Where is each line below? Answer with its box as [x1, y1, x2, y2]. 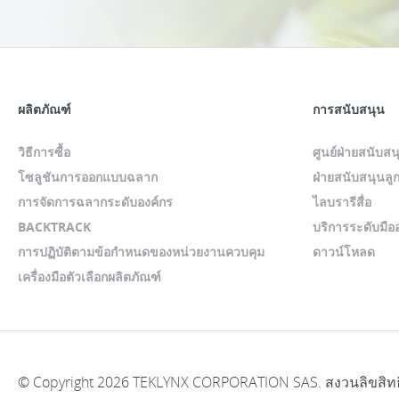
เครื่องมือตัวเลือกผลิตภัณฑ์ [18, 268, 161, 285]
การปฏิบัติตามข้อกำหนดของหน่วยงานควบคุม [18, 243, 265, 260]
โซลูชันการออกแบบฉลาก [18, 168, 158, 185]
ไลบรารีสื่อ [313, 193, 371, 210]
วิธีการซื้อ [18, 143, 70, 160]
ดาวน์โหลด [313, 243, 375, 260]
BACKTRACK [18, 218, 91, 235]
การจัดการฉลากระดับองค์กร [18, 193, 173, 210]
